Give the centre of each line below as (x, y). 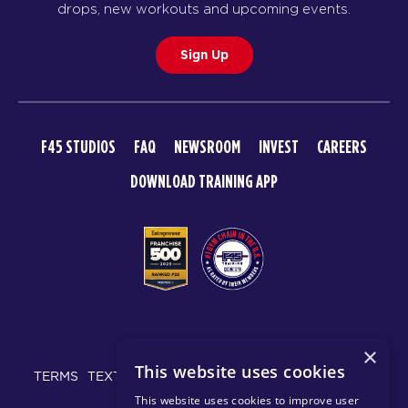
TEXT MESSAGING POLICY (171, 376)
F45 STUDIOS (78, 147)
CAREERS (342, 147)
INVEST (279, 147)
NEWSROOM (207, 147)
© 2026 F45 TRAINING (204, 344)
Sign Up (204, 55)
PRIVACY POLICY (320, 376)
